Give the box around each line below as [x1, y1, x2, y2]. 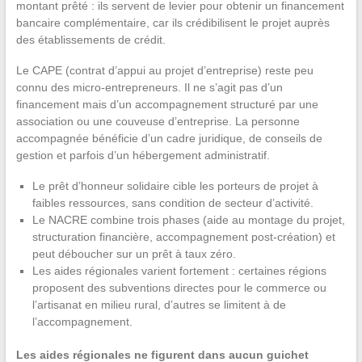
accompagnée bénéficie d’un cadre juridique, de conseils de [15, 132, 322, 145]
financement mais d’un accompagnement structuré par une [15, 98, 318, 112]
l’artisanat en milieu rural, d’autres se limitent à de [32, 298, 286, 312]
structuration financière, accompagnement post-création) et [32, 230, 335, 244]
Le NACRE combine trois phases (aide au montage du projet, [32, 213, 345, 227]
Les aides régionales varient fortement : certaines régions [32, 264, 326, 278]
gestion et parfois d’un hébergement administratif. [15, 149, 270, 162]
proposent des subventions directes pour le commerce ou [32, 281, 326, 295]
